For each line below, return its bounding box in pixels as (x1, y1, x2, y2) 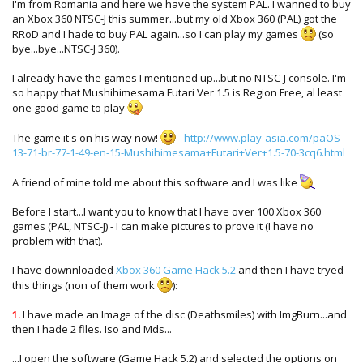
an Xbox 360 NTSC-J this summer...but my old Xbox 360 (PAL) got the (12, 11, 337, 26)
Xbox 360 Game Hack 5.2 (116, 262, 236, 277)
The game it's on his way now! (12, 130, 160, 145)
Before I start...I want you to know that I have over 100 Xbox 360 (12, 203, 321, 219)
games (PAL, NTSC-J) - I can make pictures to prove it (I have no (12, 218, 314, 233)
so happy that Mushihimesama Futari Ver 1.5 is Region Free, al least (12, 84, 342, 100)
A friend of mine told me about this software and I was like (12, 174, 300, 190)
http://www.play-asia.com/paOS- (184, 130, 344, 145)
